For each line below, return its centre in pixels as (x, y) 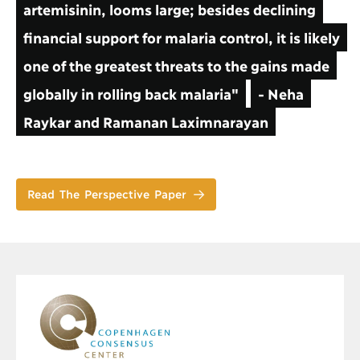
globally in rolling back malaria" (131, 94)
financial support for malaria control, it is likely (181, 37)
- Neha (280, 94)
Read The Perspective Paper (107, 194)
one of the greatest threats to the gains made (176, 65)
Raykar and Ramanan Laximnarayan (145, 122)
